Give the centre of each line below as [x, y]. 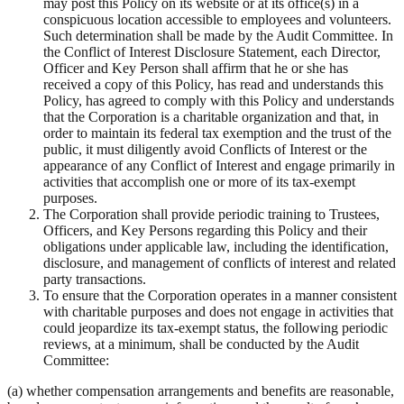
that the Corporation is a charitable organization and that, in [211, 117]
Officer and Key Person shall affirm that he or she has [196, 69]
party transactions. [95, 280]
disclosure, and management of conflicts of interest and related [220, 263]
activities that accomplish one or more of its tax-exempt [199, 182]
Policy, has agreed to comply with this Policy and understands [219, 101]
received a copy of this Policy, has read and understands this [213, 85]
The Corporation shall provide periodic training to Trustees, [211, 215]
